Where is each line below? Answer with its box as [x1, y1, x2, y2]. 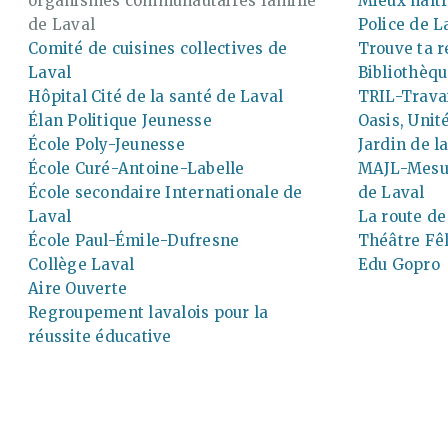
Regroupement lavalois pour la [28, 302, 269, 322]
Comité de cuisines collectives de [28, 38, 288, 58]
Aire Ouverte [28, 278, 127, 298]
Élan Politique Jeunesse [28, 110, 212, 130]
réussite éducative [28, 326, 172, 346]
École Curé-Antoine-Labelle [28, 158, 245, 178]
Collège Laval [28, 254, 135, 274]
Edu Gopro [357, 254, 440, 274]
